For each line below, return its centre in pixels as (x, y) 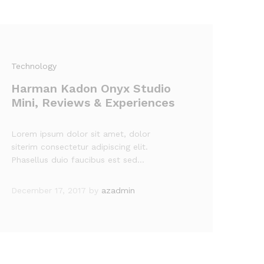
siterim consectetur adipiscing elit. (80, 147)
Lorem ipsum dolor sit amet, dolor (81, 134)
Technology (34, 66)
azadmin (118, 190)
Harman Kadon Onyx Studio (91, 88)
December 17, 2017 (49, 190)
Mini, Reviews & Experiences (93, 103)
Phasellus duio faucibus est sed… (78, 160)
